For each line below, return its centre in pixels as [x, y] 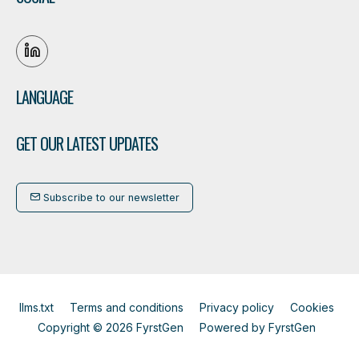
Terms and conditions [126, 307]
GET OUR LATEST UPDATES [87, 143]
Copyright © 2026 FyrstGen [112, 327]
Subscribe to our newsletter [110, 197]
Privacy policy [236, 307]
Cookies [312, 307]
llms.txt [36, 307]
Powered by [234, 327]
